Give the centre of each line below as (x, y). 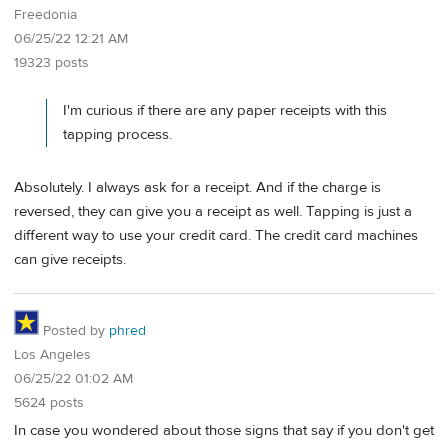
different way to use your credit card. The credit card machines (216, 235)
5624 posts (49, 402)
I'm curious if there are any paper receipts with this (225, 111)
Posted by (74, 330)
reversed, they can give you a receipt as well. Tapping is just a (213, 211)
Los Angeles (52, 354)
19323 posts (51, 63)
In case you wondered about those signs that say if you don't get (224, 431)
